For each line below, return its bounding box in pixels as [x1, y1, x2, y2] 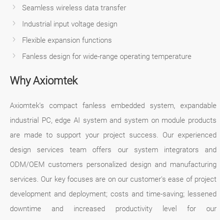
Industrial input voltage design [22, 19, 117, 28]
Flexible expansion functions [22, 35, 112, 45]
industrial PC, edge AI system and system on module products [10, 115, 217, 125]
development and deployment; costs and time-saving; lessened [10, 189, 217, 198]
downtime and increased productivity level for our [10, 204, 217, 213]
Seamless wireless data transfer [22, 3, 126, 12]
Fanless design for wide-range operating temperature [22, 52, 192, 61]
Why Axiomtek [10, 74, 78, 87]
